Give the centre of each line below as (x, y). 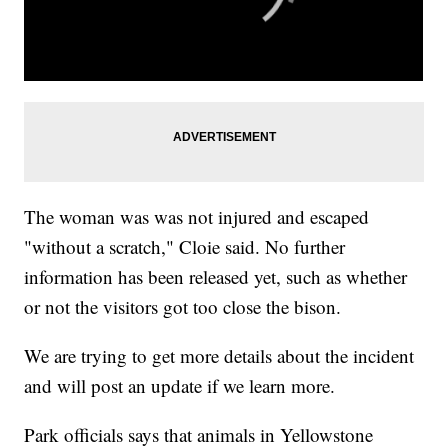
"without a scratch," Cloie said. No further (185, 246)
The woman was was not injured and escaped (197, 216)
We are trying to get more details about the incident (219, 355)
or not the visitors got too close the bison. (183, 306)
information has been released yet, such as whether (216, 276)
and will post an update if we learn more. (180, 385)
